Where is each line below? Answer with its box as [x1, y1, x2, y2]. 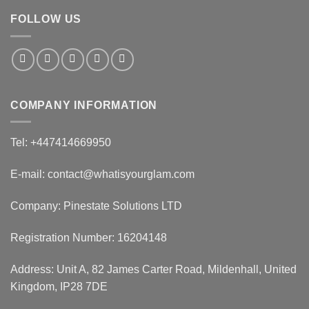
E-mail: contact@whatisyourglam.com [10, 168, 195, 181]
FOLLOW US [10, 13, 82, 26]
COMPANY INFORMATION [10, 99, 158, 111]
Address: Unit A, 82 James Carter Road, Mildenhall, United [10, 263, 297, 275]
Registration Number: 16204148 [10, 231, 167, 243]
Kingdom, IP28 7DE [10, 280, 108, 292]
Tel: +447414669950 [10, 137, 111, 149]
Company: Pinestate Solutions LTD [10, 199, 182, 212]
